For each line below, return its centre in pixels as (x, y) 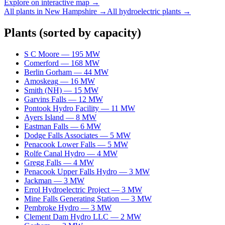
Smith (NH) (43, 90)
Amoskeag (41, 81)
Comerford (41, 63)
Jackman (38, 180)
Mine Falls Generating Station (72, 198)
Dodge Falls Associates (61, 135)
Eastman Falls (46, 126)
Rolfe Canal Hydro (54, 153)
